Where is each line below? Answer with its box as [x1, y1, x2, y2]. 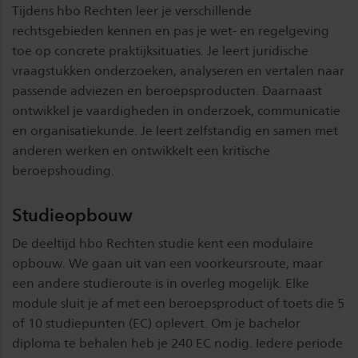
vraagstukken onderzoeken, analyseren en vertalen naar [12, 63, 344, 78]
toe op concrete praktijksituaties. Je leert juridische [12, 43, 308, 58]
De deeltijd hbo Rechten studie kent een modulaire [12, 236, 313, 251]
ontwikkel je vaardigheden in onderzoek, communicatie [12, 103, 340, 118]
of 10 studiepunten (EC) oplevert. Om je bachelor [12, 316, 300, 331]
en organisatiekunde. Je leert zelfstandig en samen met [12, 123, 338, 138]
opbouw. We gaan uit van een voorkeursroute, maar [12, 256, 323, 271]
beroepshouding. [12, 163, 114, 178]
